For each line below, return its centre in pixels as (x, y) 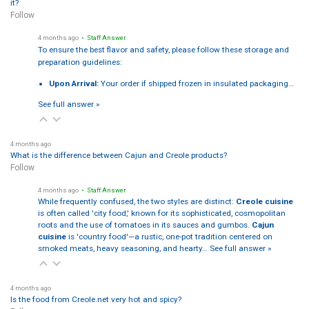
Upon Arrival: (74, 83)
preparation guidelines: (80, 62)
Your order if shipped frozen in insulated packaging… (196, 83)
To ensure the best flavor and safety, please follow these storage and (163, 49)
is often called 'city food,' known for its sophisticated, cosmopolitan (161, 213)
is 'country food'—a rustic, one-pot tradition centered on (169, 236)
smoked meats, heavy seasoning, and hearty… (123, 248)
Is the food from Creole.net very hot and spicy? (96, 299)
